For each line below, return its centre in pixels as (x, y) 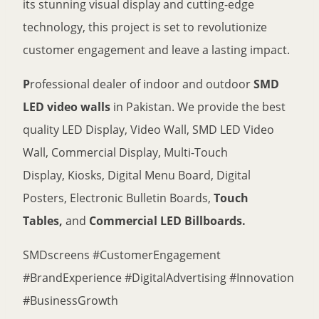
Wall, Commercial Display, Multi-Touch (125, 153)
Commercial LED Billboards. (167, 221)
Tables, (43, 221)
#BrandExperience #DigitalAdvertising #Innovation (158, 278)
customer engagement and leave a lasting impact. (156, 50)
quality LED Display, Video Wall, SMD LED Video (148, 130)
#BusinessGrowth (70, 301)
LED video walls (67, 107)
